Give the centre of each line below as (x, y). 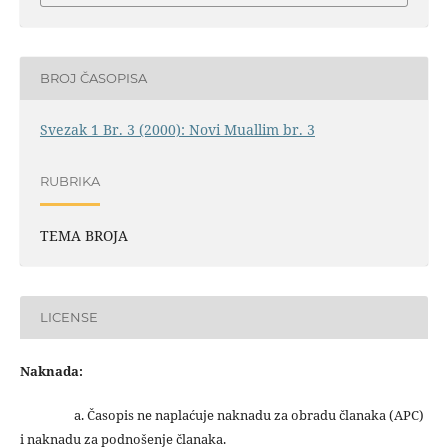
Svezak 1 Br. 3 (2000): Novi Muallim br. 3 (177, 129)
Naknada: (51, 370)
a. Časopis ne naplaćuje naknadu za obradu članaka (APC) (221, 414)
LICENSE (68, 317)
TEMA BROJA (83, 235)
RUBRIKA (69, 181)
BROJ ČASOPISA (93, 78)
